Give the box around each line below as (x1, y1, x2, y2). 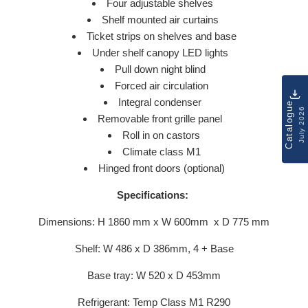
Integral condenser (118, 96, 204, 109)
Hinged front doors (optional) (98, 162, 225, 175)
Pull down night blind (114, 63, 208, 76)
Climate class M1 (122, 146, 201, 158)
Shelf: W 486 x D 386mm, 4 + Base (74, 243, 234, 255)
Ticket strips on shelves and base (86, 30, 236, 43)
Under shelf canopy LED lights (91, 47, 231, 59)
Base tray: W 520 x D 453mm (87, 269, 221, 282)
